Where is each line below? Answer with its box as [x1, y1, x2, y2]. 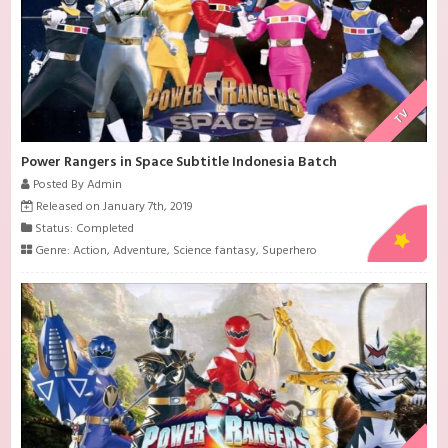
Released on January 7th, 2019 [33, 197, 193, 218]
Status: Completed [32, 219, 135, 240]
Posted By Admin [30, 175, 123, 196]
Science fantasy [173, 241, 257, 262]
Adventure [113, 241, 168, 262]
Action [73, 241, 108, 262]
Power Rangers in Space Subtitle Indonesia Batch [21, 151, 338, 175]
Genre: [32, 241, 74, 262]
